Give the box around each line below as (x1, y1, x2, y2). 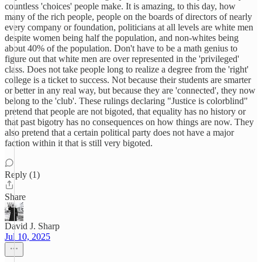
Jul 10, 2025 (5, 232, 50, 242)
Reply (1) (5, 170, 40, 180)
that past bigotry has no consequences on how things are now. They (5, 117, 254, 127)
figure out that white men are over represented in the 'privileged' (5, 54, 239, 64)
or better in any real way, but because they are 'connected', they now (5, 85, 256, 95)
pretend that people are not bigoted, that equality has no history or (5, 106, 246, 116)
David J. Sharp (5, 221, 60, 231)
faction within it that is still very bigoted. (5, 138, 153, 148)
